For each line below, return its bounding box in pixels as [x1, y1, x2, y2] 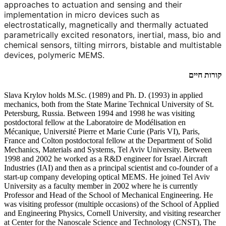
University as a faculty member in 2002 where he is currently [4, 181, 198, 190]
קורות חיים [189, 71, 222, 80]
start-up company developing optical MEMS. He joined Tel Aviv [4, 172, 210, 181]
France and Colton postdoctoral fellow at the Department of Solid [4, 136, 212, 145]
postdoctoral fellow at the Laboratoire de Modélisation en [4, 118, 186, 127]
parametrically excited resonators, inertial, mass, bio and [4, 30, 221, 40]
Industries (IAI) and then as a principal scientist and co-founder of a [4, 163, 218, 172]
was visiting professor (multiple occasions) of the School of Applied [4, 199, 219, 208]
